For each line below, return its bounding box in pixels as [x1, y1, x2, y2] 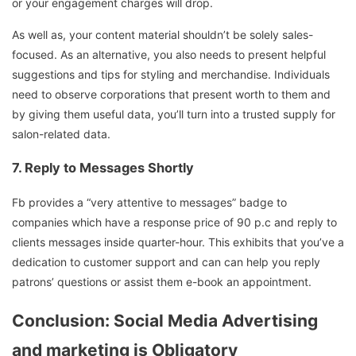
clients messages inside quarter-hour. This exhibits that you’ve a [12, 235, 344, 250]
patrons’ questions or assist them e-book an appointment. [12, 275, 311, 289]
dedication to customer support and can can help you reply [12, 255, 320, 269]
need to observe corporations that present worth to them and [12, 87, 331, 101]
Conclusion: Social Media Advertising [12, 310, 318, 331]
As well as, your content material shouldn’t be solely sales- [12, 27, 313, 41]
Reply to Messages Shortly [25, 160, 194, 176]
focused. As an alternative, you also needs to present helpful [12, 47, 326, 61]
